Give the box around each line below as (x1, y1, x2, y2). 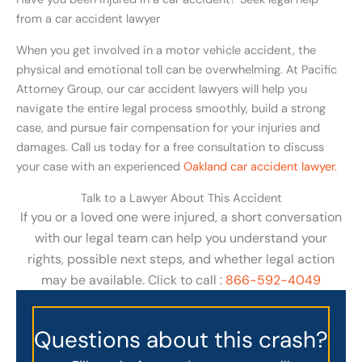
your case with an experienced (16, 158, 183, 175)
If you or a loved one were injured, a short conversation (20, 208, 342, 226)
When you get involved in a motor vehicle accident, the (16, 42, 316, 58)
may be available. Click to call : (41, 271, 225, 289)
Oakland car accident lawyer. (183, 158, 337, 175)
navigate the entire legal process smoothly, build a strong (16, 100, 326, 116)
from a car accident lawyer (16, 11, 160, 27)
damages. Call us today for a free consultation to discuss (16, 139, 324, 155)
